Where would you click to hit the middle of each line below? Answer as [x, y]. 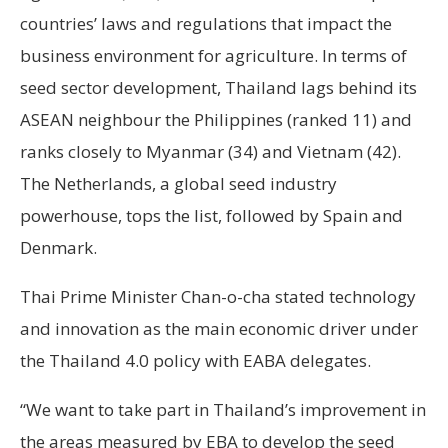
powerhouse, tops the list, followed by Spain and [211, 215]
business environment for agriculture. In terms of [213, 55]
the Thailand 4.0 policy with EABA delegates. [195, 360]
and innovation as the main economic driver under [219, 328]
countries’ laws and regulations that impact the [206, 23]
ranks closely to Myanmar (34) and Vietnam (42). [210, 151]
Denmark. [58, 247]
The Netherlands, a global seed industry [178, 183]
